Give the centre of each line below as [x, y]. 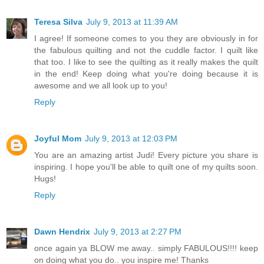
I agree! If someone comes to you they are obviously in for [146, 39]
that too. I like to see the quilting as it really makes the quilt [146, 62]
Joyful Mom [58, 139]
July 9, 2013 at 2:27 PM [138, 232]
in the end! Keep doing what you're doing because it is [146, 74]
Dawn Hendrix [62, 232]
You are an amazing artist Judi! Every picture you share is [146, 155]
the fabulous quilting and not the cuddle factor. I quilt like [146, 50]
